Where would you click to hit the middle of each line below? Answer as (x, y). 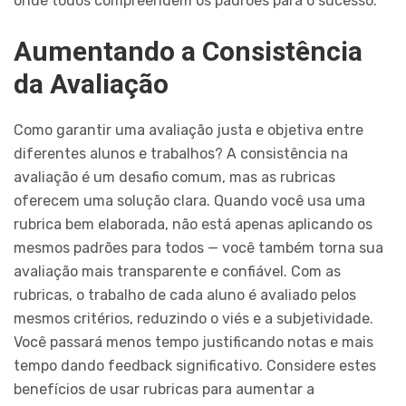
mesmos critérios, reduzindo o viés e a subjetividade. (193, 319)
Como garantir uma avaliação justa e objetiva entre (188, 130)
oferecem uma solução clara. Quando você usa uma (189, 201)
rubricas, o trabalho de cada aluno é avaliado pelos (185, 295)
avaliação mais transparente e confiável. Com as (177, 272)
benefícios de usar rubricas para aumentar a (164, 390)
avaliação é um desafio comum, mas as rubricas (174, 178)
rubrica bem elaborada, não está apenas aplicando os (193, 225)
